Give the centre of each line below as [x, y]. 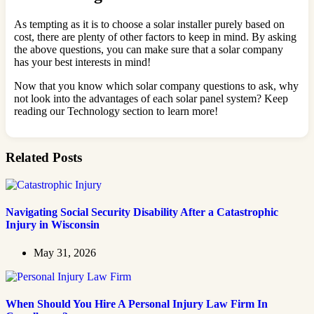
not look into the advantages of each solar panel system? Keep [151, 98]
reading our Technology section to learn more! [116, 111]
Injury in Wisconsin [53, 225]
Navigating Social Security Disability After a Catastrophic [142, 212]
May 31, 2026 [65, 252]
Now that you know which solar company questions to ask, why [156, 86]
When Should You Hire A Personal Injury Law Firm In [137, 303]
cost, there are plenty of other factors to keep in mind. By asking [155, 36]
